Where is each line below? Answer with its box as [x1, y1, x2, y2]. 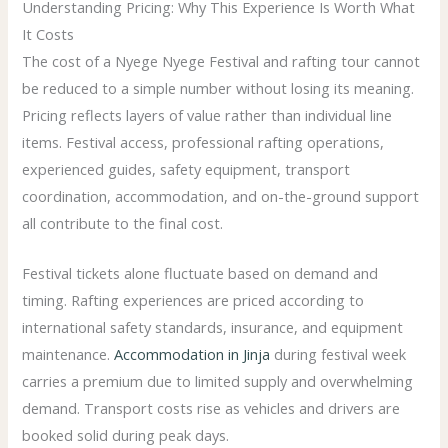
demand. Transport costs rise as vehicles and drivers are [22, 398, 401, 419]
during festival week [270, 344, 407, 365]
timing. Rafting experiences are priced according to [22, 290, 365, 311]
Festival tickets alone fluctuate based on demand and [22, 263, 379, 284]
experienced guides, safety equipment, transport [22, 159, 351, 180]
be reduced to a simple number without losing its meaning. [22, 78, 415, 99]
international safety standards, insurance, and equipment [22, 317, 404, 338]
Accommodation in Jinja [114, 344, 271, 365]
